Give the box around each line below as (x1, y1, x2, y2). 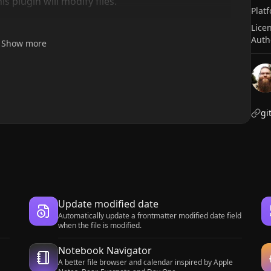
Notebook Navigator (58, 244, 152, 257)
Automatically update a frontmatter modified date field (58, 211, 241, 221)
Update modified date (58, 197, 158, 211)
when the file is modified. (58, 220, 142, 230)
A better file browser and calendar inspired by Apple (58, 257, 233, 267)
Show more (1, 38, 47, 50)
